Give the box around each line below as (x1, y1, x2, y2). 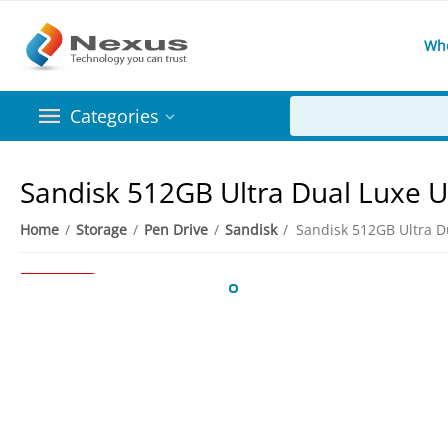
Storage (76, 220, 128, 239)
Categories (70, 104, 159, 128)
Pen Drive (144, 220, 209, 239)
